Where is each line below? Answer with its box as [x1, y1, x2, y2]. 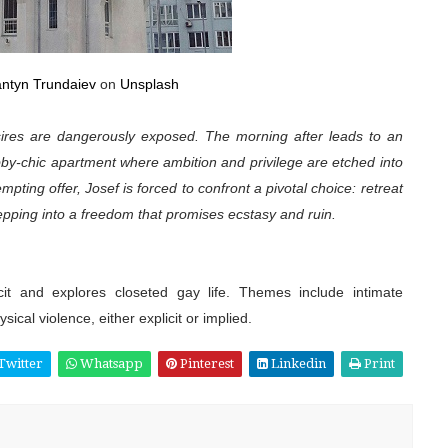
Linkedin [267, 356, 326, 371]
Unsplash [119, 76, 179, 92]
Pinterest [176, 356, 234, 371]
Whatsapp [76, 356, 143, 371]
